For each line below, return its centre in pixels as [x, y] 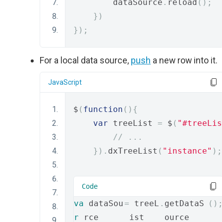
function [103, 109]
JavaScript [65, 82]
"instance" [187, 151]
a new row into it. [184, 60]
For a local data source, [85, 60]
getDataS [184, 203]
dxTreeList [133, 151]
